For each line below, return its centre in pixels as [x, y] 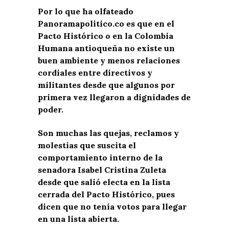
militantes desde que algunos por [106, 85]
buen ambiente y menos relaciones [109, 60]
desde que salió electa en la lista [104, 182]
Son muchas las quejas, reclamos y [108, 133]
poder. [51, 109]
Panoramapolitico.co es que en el [106, 23]
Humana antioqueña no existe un [106, 48]
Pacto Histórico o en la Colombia [106, 36]
